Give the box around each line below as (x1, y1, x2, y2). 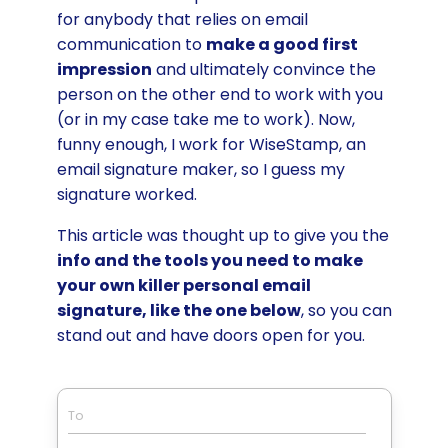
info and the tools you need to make (56, 249, 363, 273)
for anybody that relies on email (56, 8, 308, 32)
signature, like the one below (56, 299, 301, 323)
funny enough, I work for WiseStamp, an (56, 133, 366, 157)
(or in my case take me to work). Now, (56, 108, 355, 132)
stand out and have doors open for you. (56, 324, 365, 348)
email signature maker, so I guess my (56, 158, 345, 182)
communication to (56, 33, 206, 57)
